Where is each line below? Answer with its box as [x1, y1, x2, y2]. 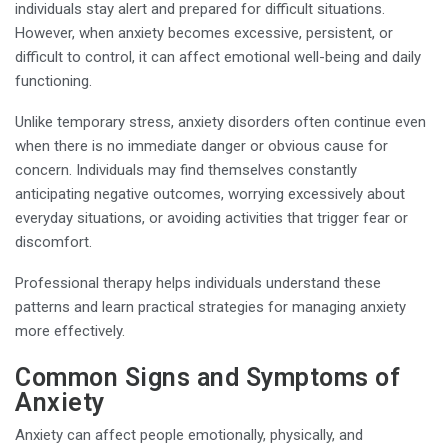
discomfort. [15, 232, 92, 251]
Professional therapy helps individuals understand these [15, 273, 381, 292]
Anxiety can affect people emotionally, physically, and [15, 425, 363, 444]
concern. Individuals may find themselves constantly [15, 160, 357, 179]
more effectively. [15, 321, 125, 340]
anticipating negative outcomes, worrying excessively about [15, 184, 405, 203]
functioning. [15, 71, 92, 90]
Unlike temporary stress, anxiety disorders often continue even [15, 112, 426, 131]
